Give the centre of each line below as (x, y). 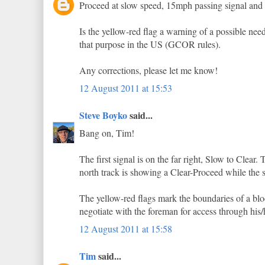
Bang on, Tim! (107, 133)
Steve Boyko (103, 115)
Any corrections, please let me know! (148, 70)
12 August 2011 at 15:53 (126, 88)
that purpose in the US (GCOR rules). (150, 44)
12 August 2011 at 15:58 (126, 229)
